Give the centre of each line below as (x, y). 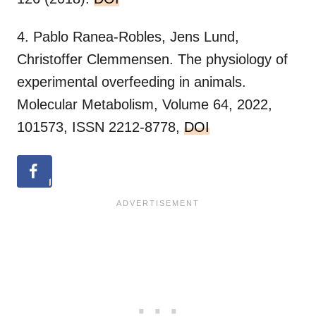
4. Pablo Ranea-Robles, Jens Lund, (128, 37)
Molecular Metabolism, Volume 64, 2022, (145, 105)
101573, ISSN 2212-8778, (101, 127)
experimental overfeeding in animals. (132, 82)
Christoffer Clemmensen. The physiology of (152, 60)
